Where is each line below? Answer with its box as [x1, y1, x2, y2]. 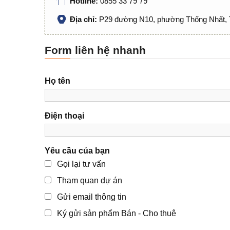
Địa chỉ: [70, 15, 99, 24]
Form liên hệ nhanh [45, 44, 146, 56]
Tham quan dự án [57, 176, 122, 185]
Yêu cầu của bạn [45, 146, 110, 155]
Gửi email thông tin [57, 193, 126, 201]
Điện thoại [45, 111, 84, 120]
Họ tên [45, 76, 70, 85]
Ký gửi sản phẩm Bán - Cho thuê [57, 209, 176, 218]
